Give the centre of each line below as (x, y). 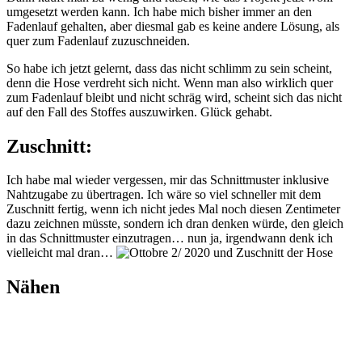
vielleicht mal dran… (61, 253)
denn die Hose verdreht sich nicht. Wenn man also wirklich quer (170, 82)
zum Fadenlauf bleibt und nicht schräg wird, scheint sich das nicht (174, 97)
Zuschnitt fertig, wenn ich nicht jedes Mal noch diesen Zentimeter (173, 209)
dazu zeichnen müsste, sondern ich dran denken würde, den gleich (175, 224)
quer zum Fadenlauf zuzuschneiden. (98, 40)
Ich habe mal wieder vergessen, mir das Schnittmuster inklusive (168, 180)
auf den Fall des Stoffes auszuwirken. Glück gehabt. (139, 112)
